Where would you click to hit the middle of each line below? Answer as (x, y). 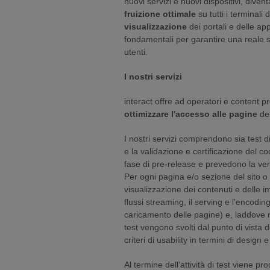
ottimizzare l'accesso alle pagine (191, 114)
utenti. (136, 52)
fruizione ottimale (160, 14)
